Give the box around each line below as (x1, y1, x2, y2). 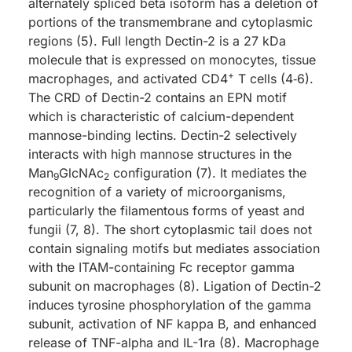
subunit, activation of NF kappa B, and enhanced (28, 315, 317, 332)
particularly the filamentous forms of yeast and (28, 202, 305, 218)
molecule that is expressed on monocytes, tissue (28, 51, 316, 68)
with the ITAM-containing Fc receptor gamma (28, 258, 295, 275)
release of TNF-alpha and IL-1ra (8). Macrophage (28, 334, 319, 350)
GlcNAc (59, 164, 104, 181)
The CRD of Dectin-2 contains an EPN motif (28, 89, 287, 105)
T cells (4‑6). (234, 70, 313, 86)
